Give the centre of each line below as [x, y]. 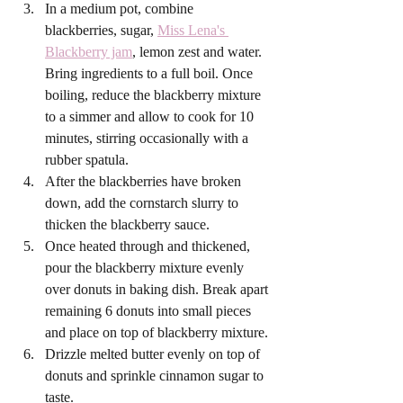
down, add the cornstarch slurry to [143, 202]
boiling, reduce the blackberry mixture [155, 94]
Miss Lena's [193, 30]
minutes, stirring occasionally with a [148, 138]
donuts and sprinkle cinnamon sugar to [156, 375]
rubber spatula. [87, 159]
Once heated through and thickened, [149, 246]
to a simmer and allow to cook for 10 [151, 116]
